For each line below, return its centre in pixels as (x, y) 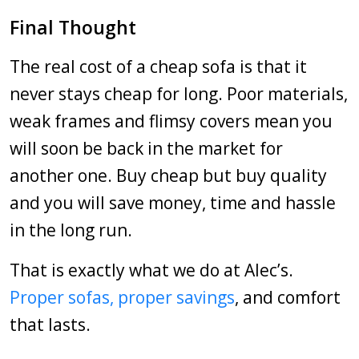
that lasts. (50, 325)
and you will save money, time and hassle (173, 203)
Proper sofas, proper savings (122, 297)
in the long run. (71, 230)
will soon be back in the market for (146, 148)
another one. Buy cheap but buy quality (168, 175)
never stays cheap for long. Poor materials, (179, 94)
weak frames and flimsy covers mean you (171, 121)
